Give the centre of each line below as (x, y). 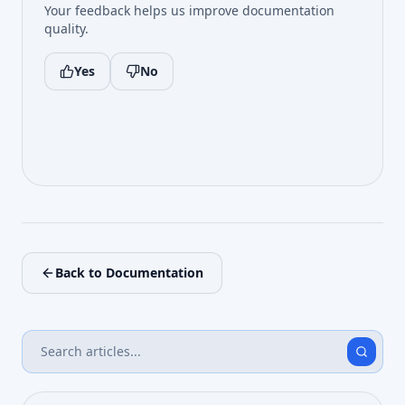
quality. (66, 28)
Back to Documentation (129, 272)
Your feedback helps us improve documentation (189, 10)
